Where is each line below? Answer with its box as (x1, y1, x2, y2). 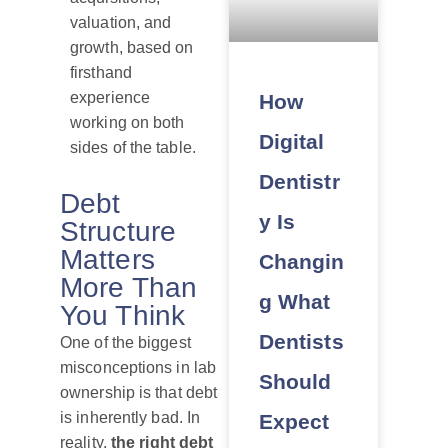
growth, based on (70, 39, 194, 57)
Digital (258, 130, 325, 154)
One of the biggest (60, 334, 191, 352)
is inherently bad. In (60, 409, 201, 427)
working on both (70, 114, 185, 132)
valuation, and (70, 14, 172, 32)
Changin (258, 250, 345, 274)
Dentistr (258, 170, 340, 194)
